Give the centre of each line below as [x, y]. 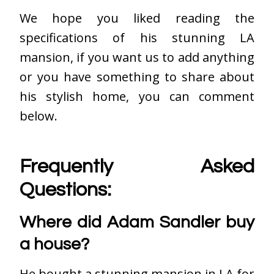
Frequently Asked [137, 167]
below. [39, 116]
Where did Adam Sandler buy [137, 223]
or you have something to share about [137, 77]
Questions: [65, 190]
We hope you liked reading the [137, 18]
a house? [54, 245]
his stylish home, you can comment [137, 97]
